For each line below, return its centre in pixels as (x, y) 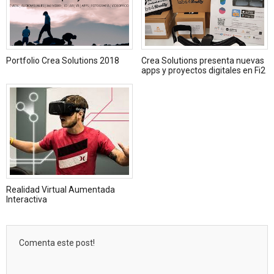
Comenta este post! (57, 243)
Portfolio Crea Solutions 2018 (63, 60)
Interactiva (27, 200)
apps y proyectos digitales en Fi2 (203, 70)
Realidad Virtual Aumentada (61, 190)
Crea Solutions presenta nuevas (203, 60)
